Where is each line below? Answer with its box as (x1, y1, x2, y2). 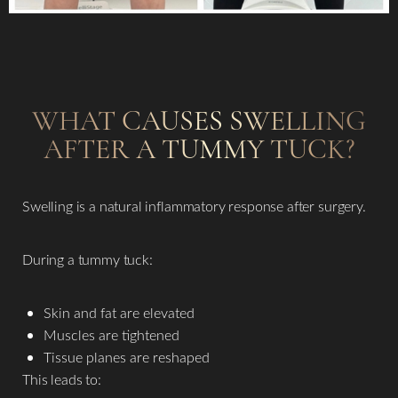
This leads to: (22, 370, 101, 388)
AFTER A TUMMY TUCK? (43, 131, 355, 166)
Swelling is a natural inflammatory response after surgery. (22, 196, 366, 215)
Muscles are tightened (44, 325, 179, 344)
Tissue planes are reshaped (44, 347, 210, 366)
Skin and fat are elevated (44, 303, 195, 322)
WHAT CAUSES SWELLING (32, 103, 366, 138)
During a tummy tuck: (22, 250, 153, 268)
